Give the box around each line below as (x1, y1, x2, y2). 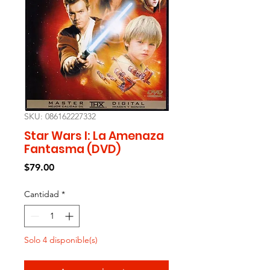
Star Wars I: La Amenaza (24, 127, 164, 144)
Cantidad (24, 188, 59, 199)
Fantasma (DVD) (24, 140, 121, 157)
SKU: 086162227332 (24, 110, 96, 122)
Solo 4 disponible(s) (24, 234, 98, 245)
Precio (54, 160, 82, 172)
